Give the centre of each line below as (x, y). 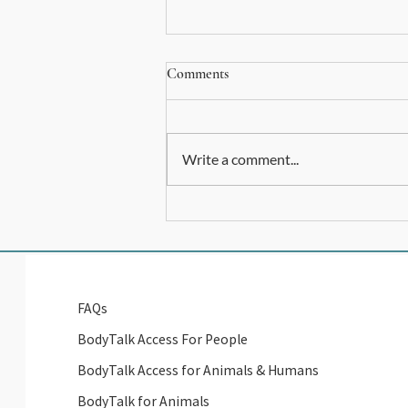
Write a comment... (240, 159)
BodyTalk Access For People (163, 339)
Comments (198, 74)
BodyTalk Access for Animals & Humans (199, 370)
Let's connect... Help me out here (294, 209)
